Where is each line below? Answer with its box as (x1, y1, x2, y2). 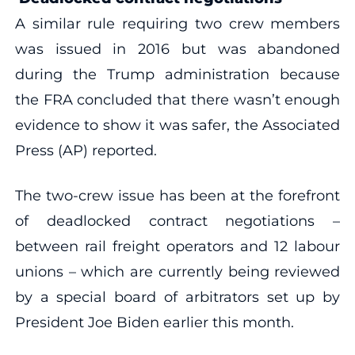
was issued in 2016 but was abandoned (14, 40, 341, 58)
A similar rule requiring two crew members (14, 14, 341, 32)
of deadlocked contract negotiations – (14, 212, 341, 230)
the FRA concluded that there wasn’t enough (14, 90, 341, 109)
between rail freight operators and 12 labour (14, 237, 341, 255)
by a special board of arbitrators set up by (14, 288, 341, 306)
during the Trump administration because (14, 65, 341, 83)
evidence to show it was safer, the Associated (14, 116, 341, 134)
